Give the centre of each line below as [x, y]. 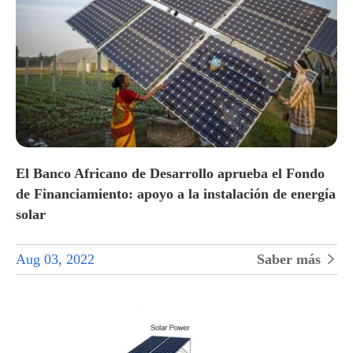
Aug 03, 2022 [55, 259]
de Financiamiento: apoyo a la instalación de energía [176, 193]
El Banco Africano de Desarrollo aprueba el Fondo [170, 173]
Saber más [291, 259]
